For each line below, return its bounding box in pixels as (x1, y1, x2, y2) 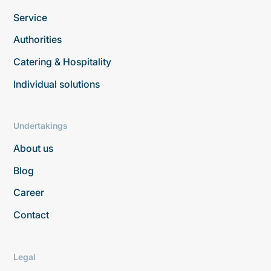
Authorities (13, 33, 62, 46)
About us (13, 142, 54, 154)
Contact (13, 209, 50, 221)
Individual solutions (13, 78, 100, 91)
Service (13, 11, 48, 24)
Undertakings (13, 120, 68, 131)
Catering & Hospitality (13, 56, 112, 68)
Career (13, 186, 45, 199)
